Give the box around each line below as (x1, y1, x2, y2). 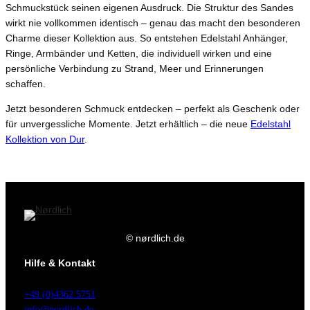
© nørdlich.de (125, 232, 185, 244)
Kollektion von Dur (6, 134, 84, 145)
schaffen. (6, 78, 46, 90)
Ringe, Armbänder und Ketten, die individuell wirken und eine (6, 48, 272, 60)
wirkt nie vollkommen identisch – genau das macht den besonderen (6, 17, 300, 29)
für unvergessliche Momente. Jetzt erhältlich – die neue (6, 118, 250, 130)
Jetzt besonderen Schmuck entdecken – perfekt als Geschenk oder (6, 103, 300, 115)
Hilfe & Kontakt (24, 257, 95, 269)
